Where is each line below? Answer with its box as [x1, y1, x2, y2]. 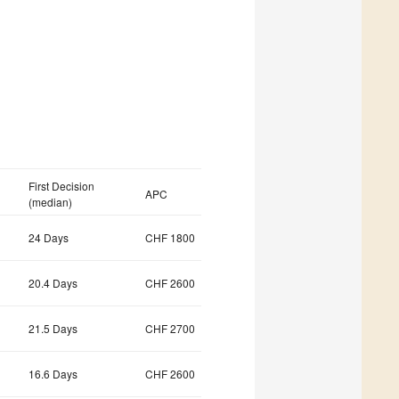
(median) [28, 194, 72, 210]
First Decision [28, 178, 94, 194]
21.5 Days [28, 321, 77, 337]
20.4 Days [28, 275, 77, 291]
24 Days [28, 230, 69, 246]
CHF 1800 [145, 230, 195, 246]
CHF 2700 [145, 321, 195, 337]
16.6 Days [28, 366, 77, 382]
